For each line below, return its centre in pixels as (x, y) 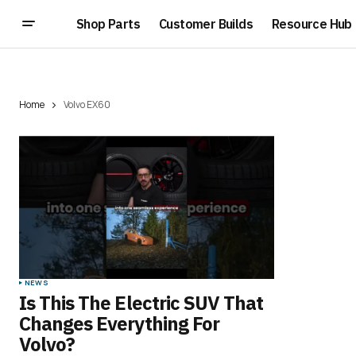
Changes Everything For (119, 324)
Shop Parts (108, 23)
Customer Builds (206, 23)
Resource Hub (312, 23)
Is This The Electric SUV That (141, 303)
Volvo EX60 (87, 104)
